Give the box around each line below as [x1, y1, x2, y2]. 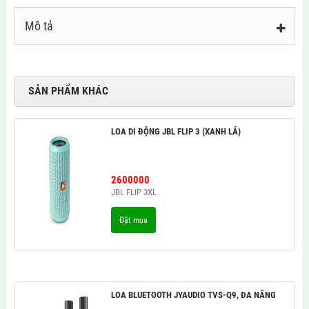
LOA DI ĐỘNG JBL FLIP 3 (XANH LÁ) [110, 126, 241, 137]
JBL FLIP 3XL [110, 187, 157, 197]
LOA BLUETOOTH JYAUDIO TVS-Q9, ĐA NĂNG [110, 290, 276, 300]
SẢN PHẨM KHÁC [28, 84, 108, 97]
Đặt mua [119, 215, 148, 225]
